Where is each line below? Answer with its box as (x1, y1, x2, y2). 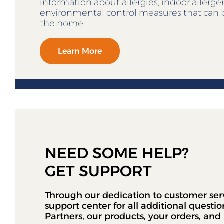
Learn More (58, 46, 102, 56)
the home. (40, 18, 85, 29)
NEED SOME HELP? (45, 144, 189, 163)
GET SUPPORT (45, 162, 152, 181)
